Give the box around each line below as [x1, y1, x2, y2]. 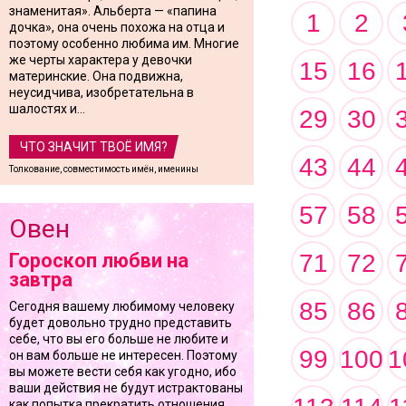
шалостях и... [9, 101, 85, 116]
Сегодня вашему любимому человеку [9, 299, 235, 314]
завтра [9, 268, 72, 291]
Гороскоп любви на [9, 249, 188, 272]
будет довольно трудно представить [9, 315, 232, 330]
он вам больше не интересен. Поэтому [9, 348, 237, 362]
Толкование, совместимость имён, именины [9, 164, 198, 174]
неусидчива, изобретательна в [9, 85, 194, 100]
